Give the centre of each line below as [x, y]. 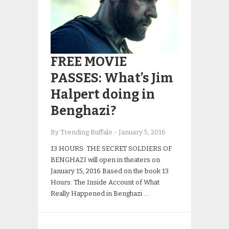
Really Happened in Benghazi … [99, 193]
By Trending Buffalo [82, 132]
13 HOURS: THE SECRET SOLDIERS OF [111, 148]
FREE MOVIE [89, 62]
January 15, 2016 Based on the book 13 [110, 171]
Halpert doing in [103, 95]
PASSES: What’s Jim [112, 78]
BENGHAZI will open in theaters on [105, 160]
